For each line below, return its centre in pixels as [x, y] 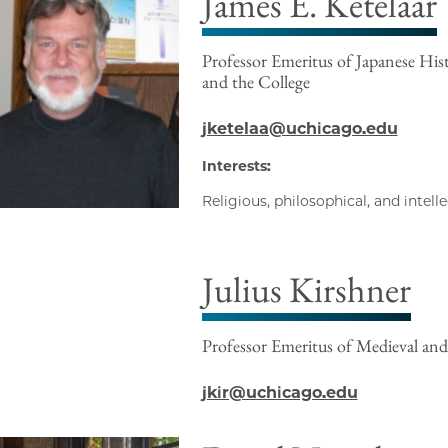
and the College [255, 82]
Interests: [236, 166]
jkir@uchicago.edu [279, 393]
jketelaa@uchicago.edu [299, 129]
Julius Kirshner [306, 290]
